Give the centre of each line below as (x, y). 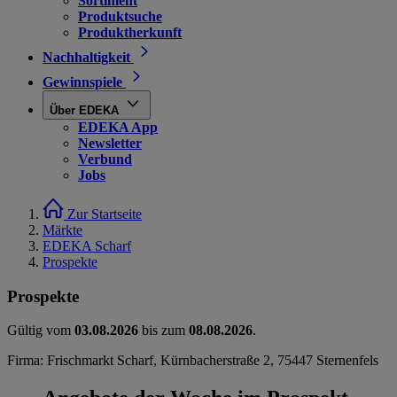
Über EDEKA (84, 110)
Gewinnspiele (82, 82)
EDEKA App (118, 127)
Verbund (105, 159)
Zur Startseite (105, 214)
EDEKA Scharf (87, 246)
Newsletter (110, 143)
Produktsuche (120, 16)
